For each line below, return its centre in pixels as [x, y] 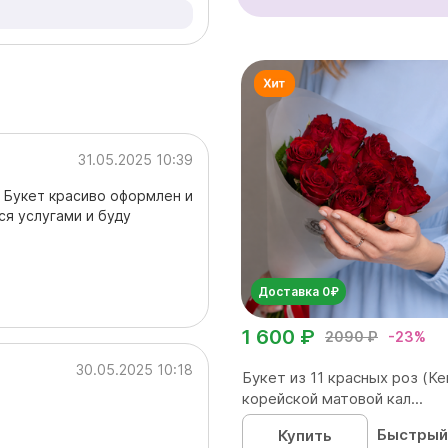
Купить [304, 435]
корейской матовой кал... [332, 398]
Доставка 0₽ [298, 291]
